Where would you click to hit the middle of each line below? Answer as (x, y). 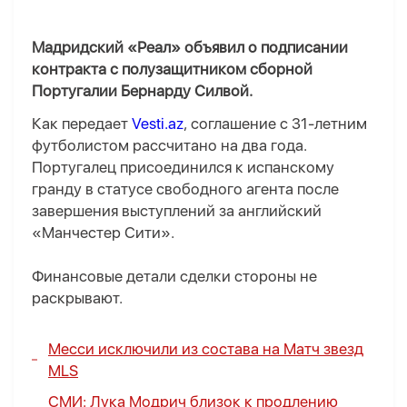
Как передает (82, 124)
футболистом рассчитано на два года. (169, 146)
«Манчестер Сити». (103, 233)
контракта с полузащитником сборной (172, 69)
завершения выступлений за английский (177, 211)
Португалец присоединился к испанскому (183, 168)
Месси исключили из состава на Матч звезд (206, 349)
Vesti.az (158, 124)
